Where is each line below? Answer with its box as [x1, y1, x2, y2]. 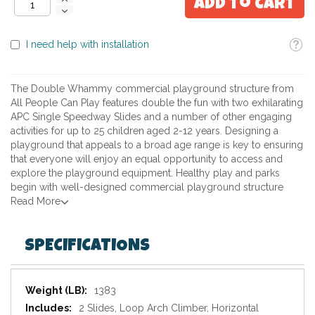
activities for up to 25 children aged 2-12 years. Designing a [11, 125, 278, 137]
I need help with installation [26, 39, 149, 51]
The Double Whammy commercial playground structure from [11, 83, 294, 95]
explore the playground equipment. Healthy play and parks [11, 167, 280, 179]
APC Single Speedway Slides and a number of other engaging [11, 111, 292, 123]
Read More [11, 195, 60, 207]
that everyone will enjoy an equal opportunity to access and [11, 153, 283, 165]
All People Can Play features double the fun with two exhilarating [11, 97, 303, 109]
